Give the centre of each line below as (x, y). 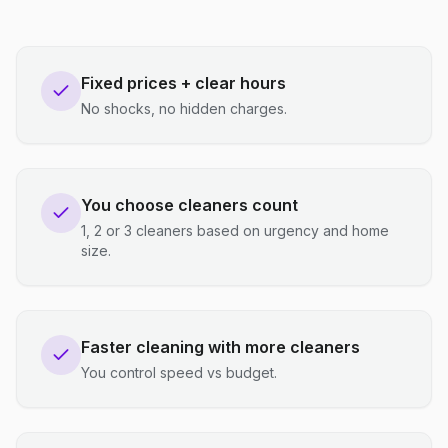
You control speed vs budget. (179, 372)
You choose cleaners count (189, 205)
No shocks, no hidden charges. (184, 108)
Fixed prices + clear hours (183, 83)
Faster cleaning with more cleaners (220, 347)
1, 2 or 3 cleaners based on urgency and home (235, 230)
